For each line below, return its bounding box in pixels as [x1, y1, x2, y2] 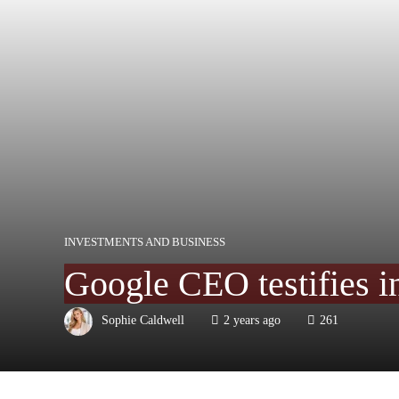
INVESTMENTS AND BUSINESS [64, 236, 225, 248]
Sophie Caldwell [102, 313, 184, 328]
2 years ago [224, 313, 281, 328]
